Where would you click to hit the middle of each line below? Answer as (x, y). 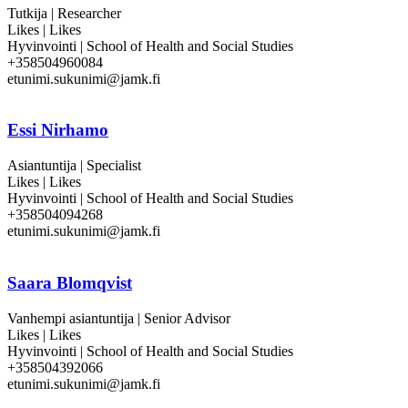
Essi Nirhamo (58, 130)
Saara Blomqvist (70, 282)
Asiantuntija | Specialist (74, 166)
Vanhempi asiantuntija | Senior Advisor (119, 318)
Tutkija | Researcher (64, 13)
